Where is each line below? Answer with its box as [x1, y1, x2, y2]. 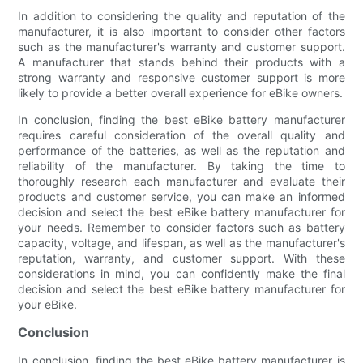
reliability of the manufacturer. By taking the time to [18, 158, 345, 173]
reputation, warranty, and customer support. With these [18, 250, 345, 265]
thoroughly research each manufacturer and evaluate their [18, 173, 345, 188]
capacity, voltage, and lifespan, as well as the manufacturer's [18, 235, 345, 250]
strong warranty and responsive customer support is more [18, 70, 345, 84]
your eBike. [18, 297, 78, 311]
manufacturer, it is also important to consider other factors [18, 23, 345, 38]
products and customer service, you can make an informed [18, 189, 345, 203]
